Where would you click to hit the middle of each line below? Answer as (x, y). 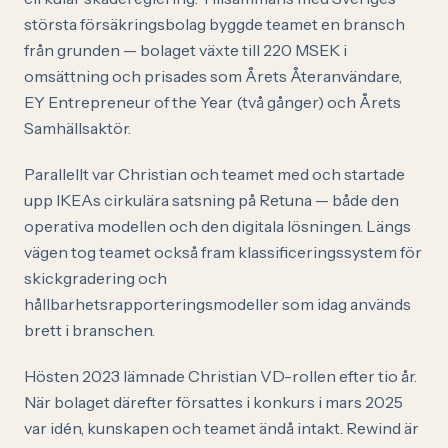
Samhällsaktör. (77, 128)
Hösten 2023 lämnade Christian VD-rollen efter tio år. (220, 376)
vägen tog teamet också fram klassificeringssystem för (223, 252)
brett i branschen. (89, 330)
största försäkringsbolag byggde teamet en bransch (214, 24)
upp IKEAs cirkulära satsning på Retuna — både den (211, 200)
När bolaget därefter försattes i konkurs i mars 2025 (213, 402)
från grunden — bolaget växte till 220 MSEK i (185, 50)
